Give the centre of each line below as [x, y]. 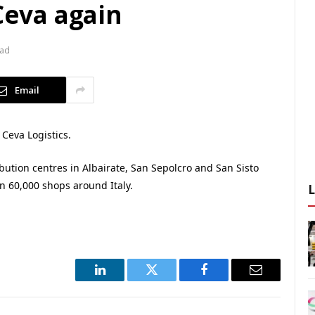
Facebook [227, 280]
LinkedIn [122, 280]
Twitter [169, 280]
